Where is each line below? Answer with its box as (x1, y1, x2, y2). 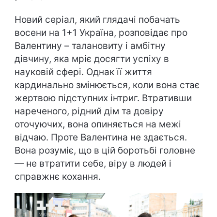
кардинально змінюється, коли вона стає (15, 79, 200, 91)
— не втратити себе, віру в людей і (15, 158, 171, 170)
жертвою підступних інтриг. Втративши (15, 93, 192, 104)
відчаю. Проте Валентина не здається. (15, 132, 187, 143)
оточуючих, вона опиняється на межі (15, 119, 181, 130)
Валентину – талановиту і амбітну (15, 40, 166, 52)
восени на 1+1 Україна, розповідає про (15, 27, 187, 39)
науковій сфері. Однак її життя (15, 66, 152, 78)
